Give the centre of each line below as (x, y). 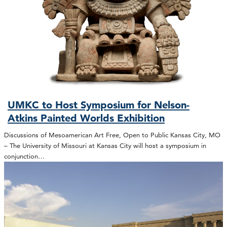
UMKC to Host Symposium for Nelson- (99, 105)
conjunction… (24, 156)
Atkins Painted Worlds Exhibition (86, 118)
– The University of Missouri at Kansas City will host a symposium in (105, 146)
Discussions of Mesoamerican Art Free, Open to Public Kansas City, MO (112, 135)
